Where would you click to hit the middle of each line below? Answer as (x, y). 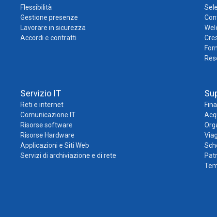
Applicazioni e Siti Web (54, 145)
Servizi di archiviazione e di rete (68, 155)
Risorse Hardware (47, 135)
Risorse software (46, 125)
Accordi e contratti (48, 38)
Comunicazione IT (48, 115)
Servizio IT (40, 93)
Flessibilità (36, 7)
